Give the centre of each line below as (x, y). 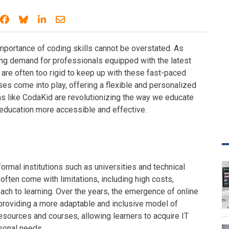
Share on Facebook (49, 19)
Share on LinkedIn (83, 19)
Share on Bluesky (64, 19)
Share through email (105, 19)
